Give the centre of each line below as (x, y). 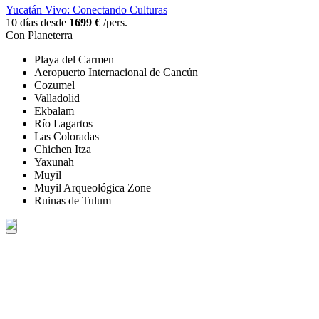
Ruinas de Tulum (73, 201)
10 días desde (37, 23)
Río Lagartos (63, 124)
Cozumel (54, 85)
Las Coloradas (67, 137)
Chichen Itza (63, 150)
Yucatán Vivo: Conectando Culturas (87, 10)
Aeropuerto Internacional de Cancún (116, 73)
